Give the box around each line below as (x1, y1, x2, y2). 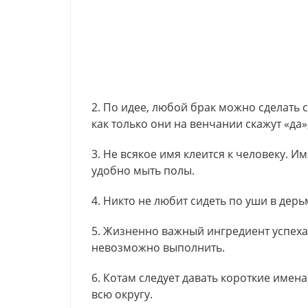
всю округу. (91, 287, 153, 302)
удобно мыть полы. (91, 163, 195, 178)
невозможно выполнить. (91, 240, 225, 255)
